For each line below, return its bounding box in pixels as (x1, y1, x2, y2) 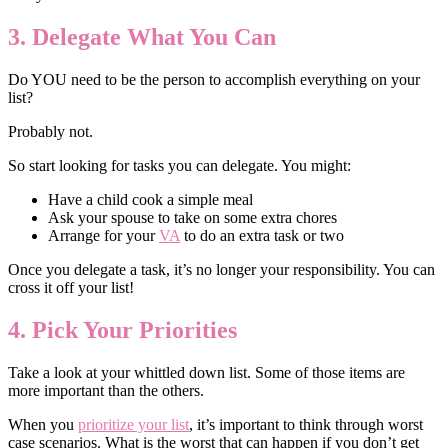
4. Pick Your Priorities (8, 316, 237, 343)
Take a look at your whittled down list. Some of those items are (8, 363, 405, 381)
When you (8, 415, 78, 433)
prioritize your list (78, 415, 189, 433)
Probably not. (8, 122, 93, 140)
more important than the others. (8, 381, 204, 399)
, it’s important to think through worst (189, 415, 423, 433)
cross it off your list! (8, 278, 134, 296)
